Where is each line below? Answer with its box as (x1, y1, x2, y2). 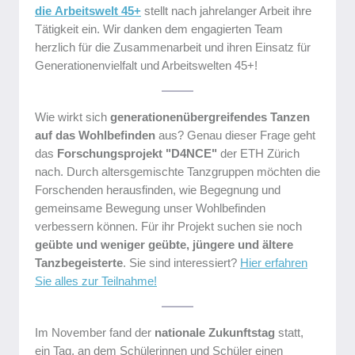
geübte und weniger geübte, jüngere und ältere (35, 238, 293, 251)
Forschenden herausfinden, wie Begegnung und (35, 183, 281, 197)
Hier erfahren (240, 256, 307, 269)
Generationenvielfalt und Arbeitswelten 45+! (35, 59, 261, 72)
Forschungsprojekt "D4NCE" (57, 147, 220, 160)
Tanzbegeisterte (35, 256, 123, 269)
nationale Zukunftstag (155, 326, 278, 339)
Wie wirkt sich (35, 110, 110, 124)
